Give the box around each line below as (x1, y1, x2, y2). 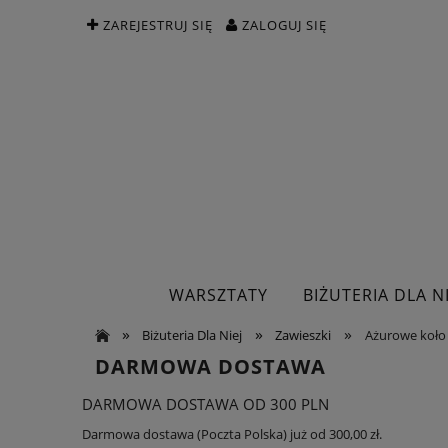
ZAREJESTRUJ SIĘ (103, 16, 213, 34)
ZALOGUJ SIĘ (242, 16, 327, 34)
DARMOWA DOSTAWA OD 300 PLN (82, 393, 329, 414)
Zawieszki (275, 325, 332, 344)
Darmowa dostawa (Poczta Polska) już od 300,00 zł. (82, 425, 382, 444)
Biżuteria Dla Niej (141, 325, 242, 344)
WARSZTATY (168, 283, 268, 306)
